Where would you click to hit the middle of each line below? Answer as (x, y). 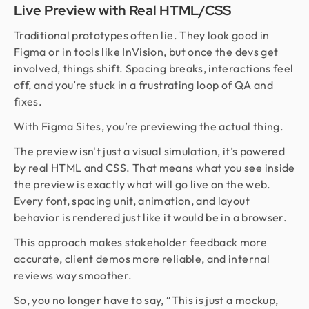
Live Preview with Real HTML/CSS (122, 10)
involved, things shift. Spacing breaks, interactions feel (154, 68)
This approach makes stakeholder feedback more (141, 242)
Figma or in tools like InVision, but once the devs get (146, 52)
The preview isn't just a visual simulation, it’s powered (150, 151)
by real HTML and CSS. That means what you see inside (154, 168)
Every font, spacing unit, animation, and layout (132, 201)
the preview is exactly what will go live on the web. (142, 184)
